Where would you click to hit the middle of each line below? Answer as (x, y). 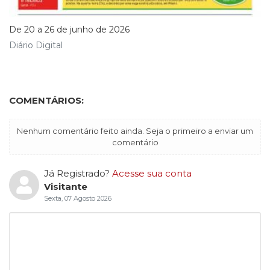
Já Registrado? (78, 173)
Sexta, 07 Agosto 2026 (77, 198)
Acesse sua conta (152, 173)
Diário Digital (36, 45)
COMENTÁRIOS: (46, 100)
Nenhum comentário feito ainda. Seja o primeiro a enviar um (135, 130)
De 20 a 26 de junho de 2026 (69, 29)
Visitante (65, 186)
